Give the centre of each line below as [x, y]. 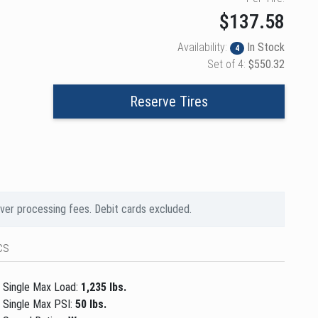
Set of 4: [227, 64]
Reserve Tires [169, 101]
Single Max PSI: [39, 304]
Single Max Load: [42, 287]
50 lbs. [91, 304]
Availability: [203, 47]
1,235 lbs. [104, 287]
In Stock [264, 47]
